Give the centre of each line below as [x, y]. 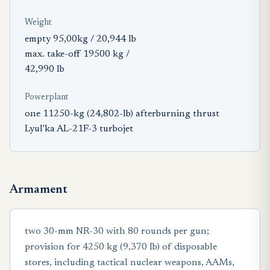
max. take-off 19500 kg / [77, 54]
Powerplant [47, 97]
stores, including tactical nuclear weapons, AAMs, [130, 262]
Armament [39, 190]
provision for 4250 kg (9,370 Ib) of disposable [121, 247]
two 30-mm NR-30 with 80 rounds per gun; [117, 231]
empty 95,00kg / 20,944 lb [80, 39]
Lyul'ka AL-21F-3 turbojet [79, 129]
